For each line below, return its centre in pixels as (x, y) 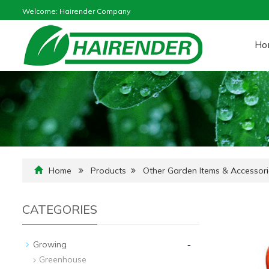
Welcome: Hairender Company (76, 11)
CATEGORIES (60, 209)
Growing (50, 244)
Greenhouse (63, 259)
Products (108, 170)
